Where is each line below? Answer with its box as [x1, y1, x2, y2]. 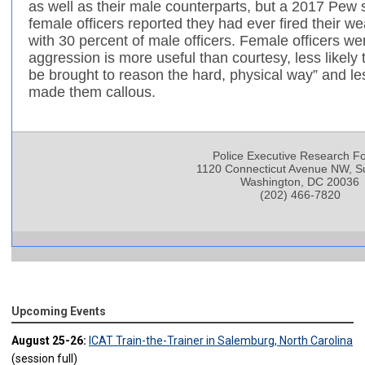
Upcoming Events [11, 305, 106, 319]
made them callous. [29, 84, 156, 101]
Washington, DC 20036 [240, 175, 359, 189]
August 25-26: [11, 334, 86, 348]
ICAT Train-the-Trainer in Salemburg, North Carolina [89, 334, 353, 348]
